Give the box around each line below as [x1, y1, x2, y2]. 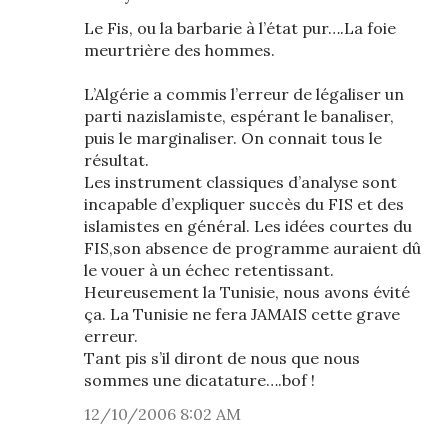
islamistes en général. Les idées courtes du [84, 216, 412, 236]
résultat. [84, 150, 149, 170]
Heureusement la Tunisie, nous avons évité [84, 282, 410, 302]
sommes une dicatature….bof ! [84, 370, 315, 390]
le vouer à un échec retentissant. [84, 260, 334, 280]
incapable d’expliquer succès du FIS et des [84, 194, 404, 214]
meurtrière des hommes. [84, 40, 275, 60]
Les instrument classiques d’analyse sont [84, 172, 397, 192]
